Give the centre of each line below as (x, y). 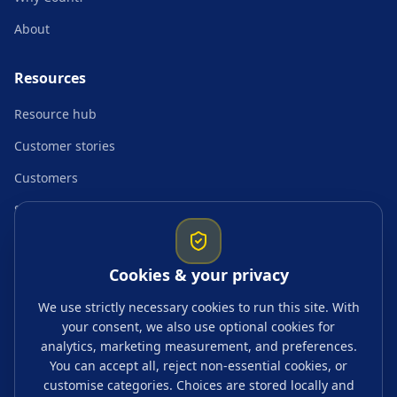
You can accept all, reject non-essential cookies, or (198, 366)
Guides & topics (69, 298)
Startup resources (67, 210)
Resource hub (55, 114)
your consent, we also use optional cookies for (198, 327)
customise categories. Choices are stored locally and (198, 385)
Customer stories (65, 146)
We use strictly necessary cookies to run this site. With (198, 307)
